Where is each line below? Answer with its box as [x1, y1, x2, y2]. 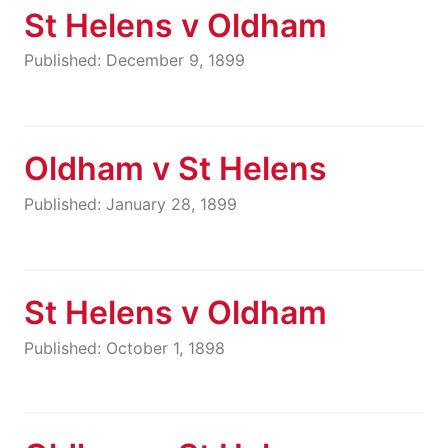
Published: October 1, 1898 [24, 337, 225, 358]
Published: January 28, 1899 [24, 194, 237, 214]
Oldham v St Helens [24, 149, 327, 189]
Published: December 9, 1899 [24, 50, 245, 71]
